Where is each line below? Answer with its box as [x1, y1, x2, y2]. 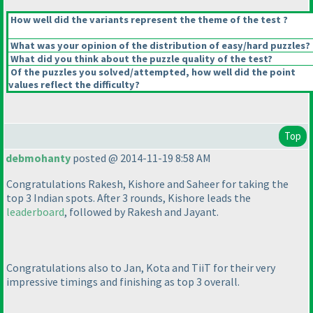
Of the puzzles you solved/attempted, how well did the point [8, 66, 296, 79]
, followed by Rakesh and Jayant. [64, 205, 219, 219]
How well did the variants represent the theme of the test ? [8, 13, 288, 27]
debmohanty [6, 151, 71, 166]
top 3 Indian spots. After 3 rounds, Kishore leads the [6, 191, 251, 205]
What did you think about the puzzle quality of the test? [8, 52, 272, 66]
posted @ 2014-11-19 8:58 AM [71, 151, 211, 166]
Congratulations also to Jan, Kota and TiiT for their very [6, 261, 275, 275]
